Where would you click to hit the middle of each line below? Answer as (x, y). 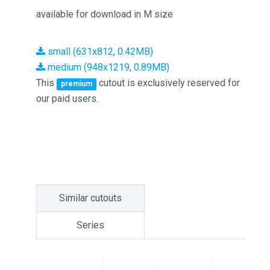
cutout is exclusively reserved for (168, 83)
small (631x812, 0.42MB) (99, 52)
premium (77, 84)
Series (90, 225)
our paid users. (67, 99)
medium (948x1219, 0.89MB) (107, 67)
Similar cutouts (90, 198)
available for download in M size (105, 14)
